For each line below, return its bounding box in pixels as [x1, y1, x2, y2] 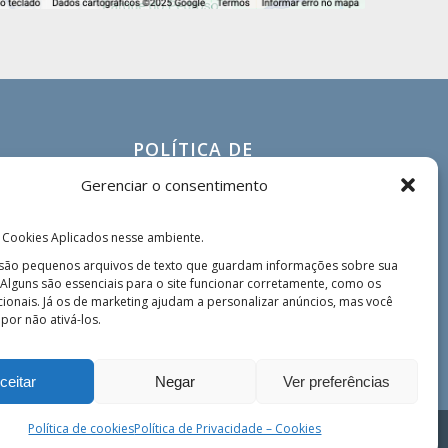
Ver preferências [283, 372, 391, 390]
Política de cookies [28, 420, 135, 437]
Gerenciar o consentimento [81, 175, 269, 196]
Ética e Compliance [132, 214, 272, 237]
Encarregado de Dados [132, 240, 303, 263]
